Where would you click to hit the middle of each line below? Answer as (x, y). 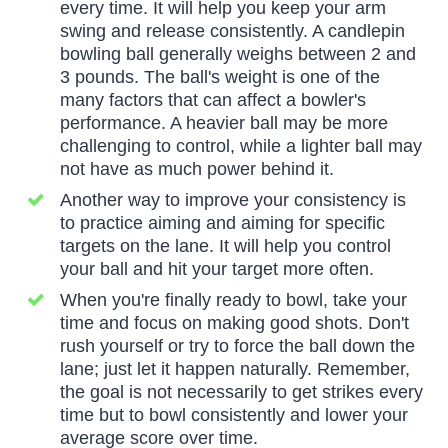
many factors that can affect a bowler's (213, 100)
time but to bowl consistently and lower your (234, 415)
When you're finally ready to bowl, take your (233, 300)
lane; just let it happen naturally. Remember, (235, 369)
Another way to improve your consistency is (233, 200)
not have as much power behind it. (197, 169)
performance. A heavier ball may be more (224, 123)
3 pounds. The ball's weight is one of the (220, 77)
